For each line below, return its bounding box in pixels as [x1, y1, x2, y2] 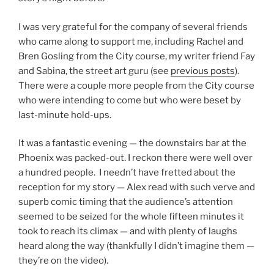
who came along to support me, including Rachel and [18, 35, 243, 47]
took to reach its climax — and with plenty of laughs [18, 226, 237, 237]
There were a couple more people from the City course [18, 80, 254, 91]
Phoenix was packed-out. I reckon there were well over [18, 152, 253, 164]
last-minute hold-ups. [18, 109, 111, 120]
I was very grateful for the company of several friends [18, 21, 248, 32]
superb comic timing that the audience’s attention [18, 196, 233, 208]
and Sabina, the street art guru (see [18, 65, 171, 76]
